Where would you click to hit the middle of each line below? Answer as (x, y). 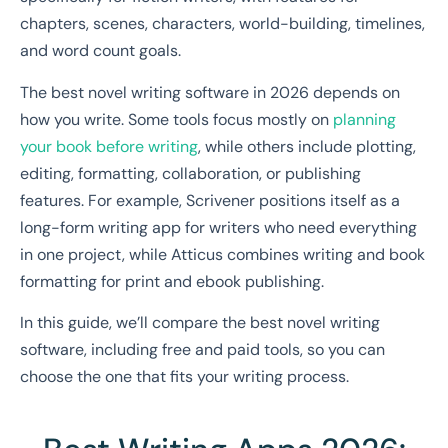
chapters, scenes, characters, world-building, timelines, (222, 24)
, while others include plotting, (307, 146)
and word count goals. (100, 51)
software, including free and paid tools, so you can (202, 349)
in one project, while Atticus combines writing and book (222, 254)
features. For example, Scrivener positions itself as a (210, 200)
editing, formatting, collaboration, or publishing (190, 173)
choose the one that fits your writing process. (184, 376)
